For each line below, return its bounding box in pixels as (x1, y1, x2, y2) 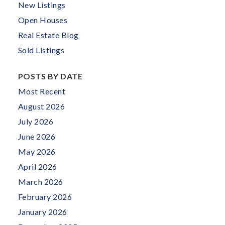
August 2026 (18, 101, 65, 111)
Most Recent (18, 86, 66, 96)
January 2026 (18, 207, 67, 217)
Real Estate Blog (18, 30, 79, 40)
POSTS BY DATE (18, 71, 83, 81)
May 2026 (18, 147, 56, 157)
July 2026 (18, 117, 54, 127)
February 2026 (18, 192, 72, 202)
